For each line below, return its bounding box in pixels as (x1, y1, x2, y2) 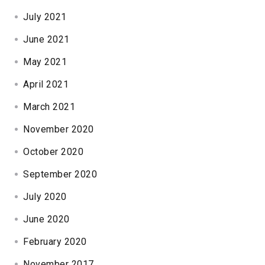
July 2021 (23, 11, 67, 22)
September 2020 (23, 168, 98, 180)
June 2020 (23, 213, 70, 225)
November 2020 (23, 123, 94, 135)
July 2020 (23, 190, 67, 202)
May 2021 (23, 56, 67, 67)
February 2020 (23, 235, 87, 247)
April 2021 (23, 78, 69, 90)
